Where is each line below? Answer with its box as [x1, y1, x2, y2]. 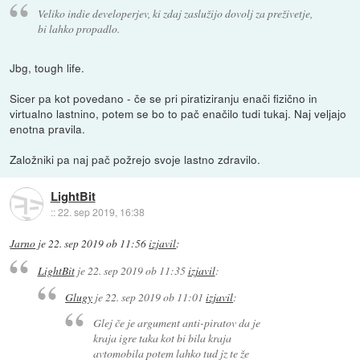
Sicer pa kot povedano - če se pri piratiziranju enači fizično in [10, 90, 318, 107]
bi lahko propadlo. [37, 21, 120, 37]
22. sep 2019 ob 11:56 [48, 236, 147, 252]
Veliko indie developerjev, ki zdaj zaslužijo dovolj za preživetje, [37, 6, 313, 22]
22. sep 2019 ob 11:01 [105, 288, 204, 305]
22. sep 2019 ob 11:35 [87, 262, 186, 278]
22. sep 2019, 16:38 [57, 204, 145, 219]
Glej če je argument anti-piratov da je [92, 315, 260, 331]
